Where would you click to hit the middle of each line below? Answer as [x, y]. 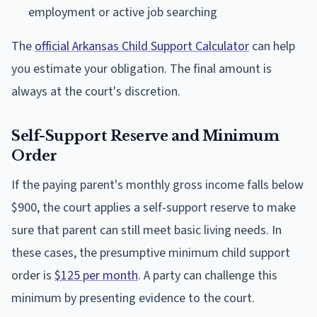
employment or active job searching [123, 12]
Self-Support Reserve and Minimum [145, 136]
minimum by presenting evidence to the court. [133, 298]
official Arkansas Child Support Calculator [142, 46]
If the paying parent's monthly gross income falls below [157, 185]
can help [272, 46]
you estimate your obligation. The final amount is [142, 69]
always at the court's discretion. [96, 91]
